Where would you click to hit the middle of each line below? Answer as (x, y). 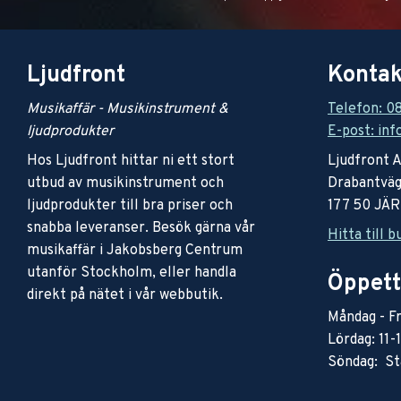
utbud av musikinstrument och (125, 183)
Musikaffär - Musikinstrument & (128, 109)
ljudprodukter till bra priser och (130, 205)
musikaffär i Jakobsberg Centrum (135, 250)
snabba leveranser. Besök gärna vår (141, 228)
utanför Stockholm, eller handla (132, 273)
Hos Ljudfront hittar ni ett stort (131, 161)
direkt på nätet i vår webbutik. (125, 295)
